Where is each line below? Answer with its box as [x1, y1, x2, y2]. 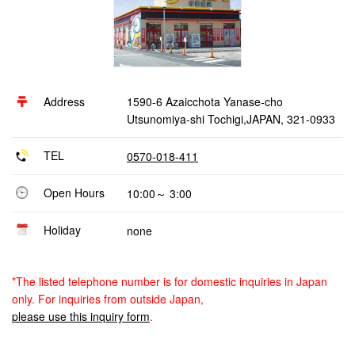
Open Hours [44, 185, 105, 200]
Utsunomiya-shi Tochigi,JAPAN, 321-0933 [127, 111, 335, 127]
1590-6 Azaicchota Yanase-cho [127, 94, 283, 109]
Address [44, 94, 85, 109]
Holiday [44, 222, 81, 238]
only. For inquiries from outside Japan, [12, 291, 204, 307]
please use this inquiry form [12, 308, 150, 324]
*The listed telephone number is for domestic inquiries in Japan [12, 273, 327, 289]
